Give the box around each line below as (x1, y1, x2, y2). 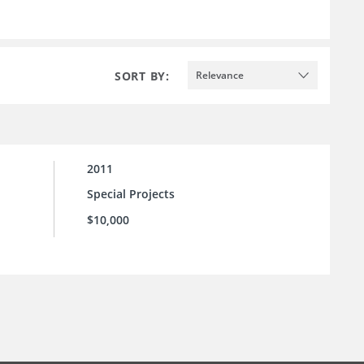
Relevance (196, 67, 244, 82)
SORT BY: (115, 67, 170, 84)
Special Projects (87, 186, 175, 202)
